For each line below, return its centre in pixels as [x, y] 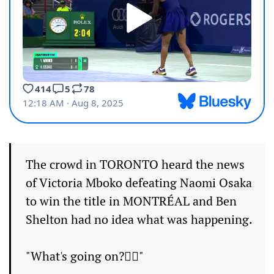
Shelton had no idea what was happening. [139, 220]
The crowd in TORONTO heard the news [135, 165]
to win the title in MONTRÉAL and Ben [131, 201]
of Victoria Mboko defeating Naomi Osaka [139, 183]
